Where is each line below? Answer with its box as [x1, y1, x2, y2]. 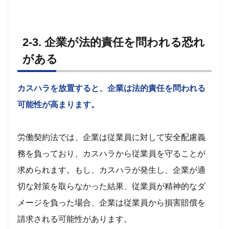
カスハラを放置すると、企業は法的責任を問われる [17, 83, 206, 93]
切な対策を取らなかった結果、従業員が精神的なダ [17, 181, 206, 191]
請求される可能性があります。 [17, 214, 132, 223]
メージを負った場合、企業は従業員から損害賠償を [17, 198, 206, 207]
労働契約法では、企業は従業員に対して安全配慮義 [17, 132, 206, 142]
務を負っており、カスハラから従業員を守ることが [17, 149, 206, 158]
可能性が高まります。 [17, 100, 100, 109]
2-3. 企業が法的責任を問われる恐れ [22, 36, 205, 49]
